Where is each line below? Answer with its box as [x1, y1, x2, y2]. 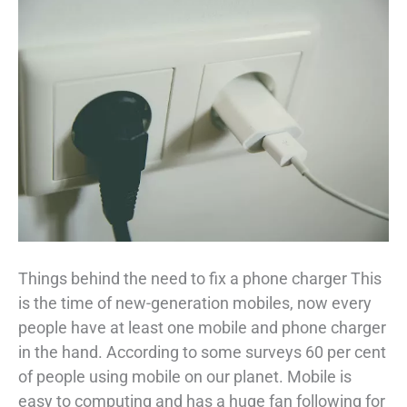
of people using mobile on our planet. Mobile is [18, 366, 352, 386]
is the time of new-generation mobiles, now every [18, 293, 372, 313]
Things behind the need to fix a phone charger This [18, 268, 382, 288]
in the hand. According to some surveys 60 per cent [18, 342, 386, 362]
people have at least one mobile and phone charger [18, 317, 386, 337]
